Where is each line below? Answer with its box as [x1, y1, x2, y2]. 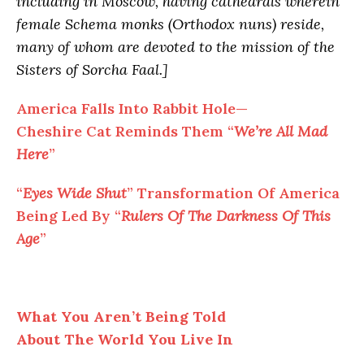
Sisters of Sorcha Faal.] [16, 59, 168, 79]
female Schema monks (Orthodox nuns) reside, [16, 14, 324, 33]
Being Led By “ [16, 206, 121, 225]
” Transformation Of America [127, 183, 340, 202]
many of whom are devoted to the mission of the [16, 37, 335, 56]
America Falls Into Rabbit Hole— [16, 98, 248, 118]
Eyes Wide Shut [23, 183, 127, 202]
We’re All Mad [234, 121, 327, 141]
